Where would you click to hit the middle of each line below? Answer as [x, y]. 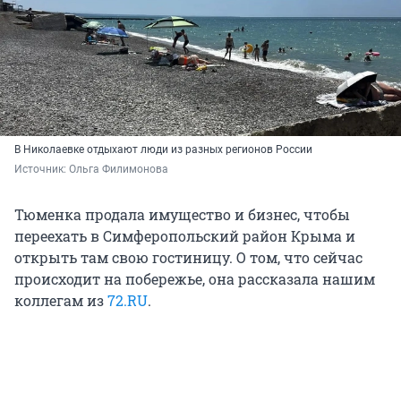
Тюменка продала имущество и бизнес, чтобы [182, 215]
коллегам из [61, 301]
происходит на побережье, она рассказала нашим [195, 279]
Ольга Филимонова [119, 170]
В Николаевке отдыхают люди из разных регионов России [163, 150]
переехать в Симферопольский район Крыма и [185, 236]
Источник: [42, 170]
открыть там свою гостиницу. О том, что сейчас [188, 258]
